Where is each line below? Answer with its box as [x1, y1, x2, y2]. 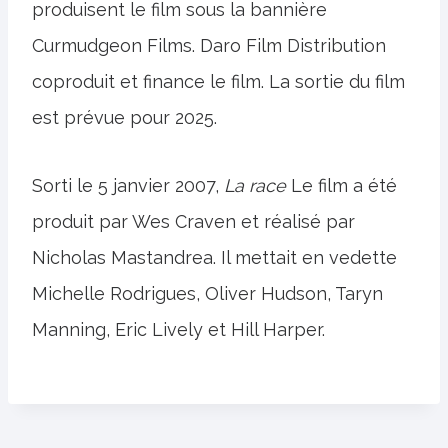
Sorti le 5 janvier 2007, [32, 175, 224, 196]
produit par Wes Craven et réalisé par [32, 211, 355, 232]
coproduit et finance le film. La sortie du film [32, 71, 405, 92]
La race [224, 175, 286, 196]
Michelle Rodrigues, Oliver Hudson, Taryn [32, 283, 383, 304]
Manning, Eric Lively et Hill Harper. [32, 319, 325, 340]
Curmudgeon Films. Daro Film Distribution [32, 35, 386, 56]
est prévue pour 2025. [32, 107, 217, 128]
